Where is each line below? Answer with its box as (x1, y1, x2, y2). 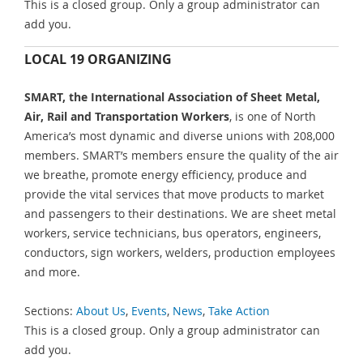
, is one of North (229, 108, 316, 124)
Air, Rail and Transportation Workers (24, 108, 229, 124)
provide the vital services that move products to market (24, 186, 324, 202)
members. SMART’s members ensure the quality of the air (24, 147, 339, 163)
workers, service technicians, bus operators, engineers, (24, 224, 321, 241)
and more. (24, 263, 80, 280)
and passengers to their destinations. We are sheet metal (24, 205, 336, 221)
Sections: (24, 303, 76, 319)
